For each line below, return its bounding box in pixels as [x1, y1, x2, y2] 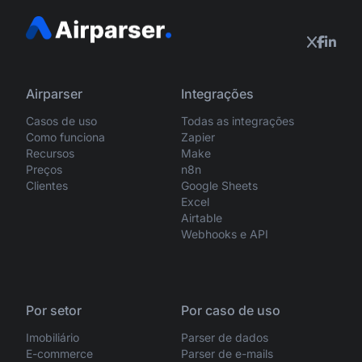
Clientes [26, 178, 68, 192]
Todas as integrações [181, 113, 294, 128]
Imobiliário [26, 330, 79, 344]
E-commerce [26, 346, 93, 360]
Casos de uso [26, 113, 97, 128]
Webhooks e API [181, 226, 268, 241]
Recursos [26, 145, 74, 160]
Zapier [181, 129, 215, 144]
